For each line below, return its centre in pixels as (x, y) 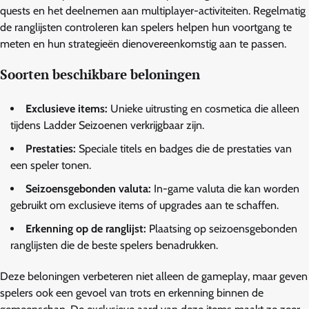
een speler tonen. (51, 166)
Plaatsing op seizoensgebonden (222, 229)
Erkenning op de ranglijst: (86, 229)
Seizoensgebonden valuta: (88, 189)
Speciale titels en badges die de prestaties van (184, 149)
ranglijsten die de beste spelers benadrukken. (114, 246)
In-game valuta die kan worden (225, 189)
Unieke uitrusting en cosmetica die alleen (203, 109)
